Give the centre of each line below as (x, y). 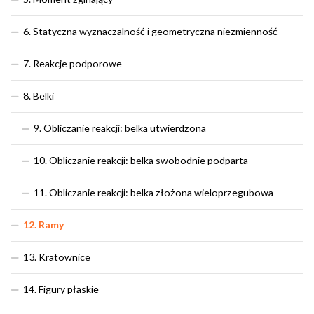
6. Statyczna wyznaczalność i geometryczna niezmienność (150, 32)
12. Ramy (44, 225)
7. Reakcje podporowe (73, 64)
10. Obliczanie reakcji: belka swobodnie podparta (141, 161)
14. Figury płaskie (61, 289)
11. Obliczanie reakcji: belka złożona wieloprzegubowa (153, 193)
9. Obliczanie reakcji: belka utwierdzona (120, 128)
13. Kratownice (57, 257)
